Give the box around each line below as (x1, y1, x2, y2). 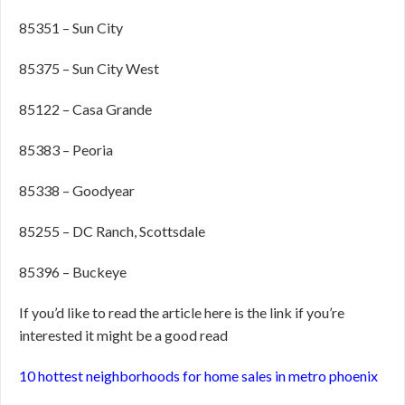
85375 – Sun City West (19, 60, 159, 77)
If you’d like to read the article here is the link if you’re (19, 304, 344, 321)
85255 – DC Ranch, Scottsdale (19, 222, 205, 240)
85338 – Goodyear (19, 182, 135, 199)
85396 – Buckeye (19, 263, 127, 280)
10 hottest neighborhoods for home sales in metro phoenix (19, 367, 378, 384)
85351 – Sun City (19, 19, 123, 36)
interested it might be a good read (19, 326, 228, 344)
